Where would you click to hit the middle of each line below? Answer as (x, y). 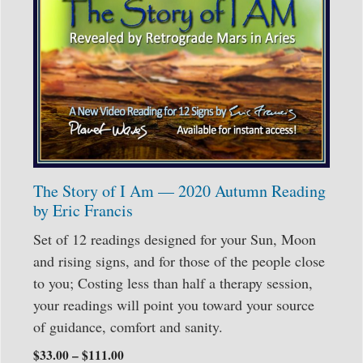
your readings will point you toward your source (174, 304)
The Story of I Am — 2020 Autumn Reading (179, 190)
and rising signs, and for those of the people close (179, 261)
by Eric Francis (83, 210)
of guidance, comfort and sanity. (128, 326)
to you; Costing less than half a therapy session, (173, 282)
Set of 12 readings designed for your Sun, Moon (175, 239)
